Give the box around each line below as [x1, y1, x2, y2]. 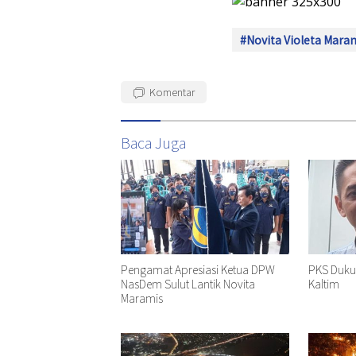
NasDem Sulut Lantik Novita [121, 275, 255, 292]
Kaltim [308, 275, 339, 292]
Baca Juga [121, 131, 186, 153]
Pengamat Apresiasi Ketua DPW [121, 261, 275, 277]
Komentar [149, 83, 195, 99]
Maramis [121, 289, 163, 306]
